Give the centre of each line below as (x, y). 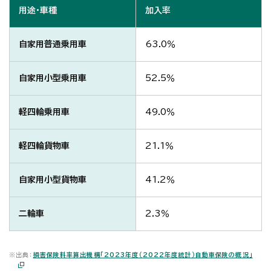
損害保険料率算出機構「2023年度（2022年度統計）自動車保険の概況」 (143, 255)
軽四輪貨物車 (44, 146)
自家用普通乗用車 (53, 44)
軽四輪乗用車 (44, 112)
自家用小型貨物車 (53, 180)
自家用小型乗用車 (53, 78)
